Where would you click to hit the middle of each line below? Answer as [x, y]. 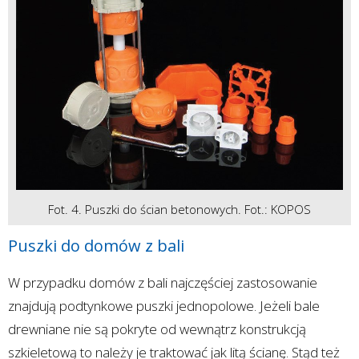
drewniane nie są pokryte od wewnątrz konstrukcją [157, 329]
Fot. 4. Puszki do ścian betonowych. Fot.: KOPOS [179, 210]
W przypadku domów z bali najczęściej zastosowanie [163, 283]
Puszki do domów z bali [96, 246]
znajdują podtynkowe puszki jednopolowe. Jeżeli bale [164, 306]
